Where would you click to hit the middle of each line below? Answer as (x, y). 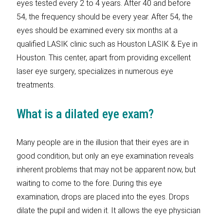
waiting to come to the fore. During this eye (89, 183)
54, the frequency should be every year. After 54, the (104, 17)
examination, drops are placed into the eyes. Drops (103, 197)
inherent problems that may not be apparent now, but (106, 170)
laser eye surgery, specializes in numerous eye (95, 71)
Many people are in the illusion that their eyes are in (102, 142)
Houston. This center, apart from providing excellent (103, 58)
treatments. (36, 85)
